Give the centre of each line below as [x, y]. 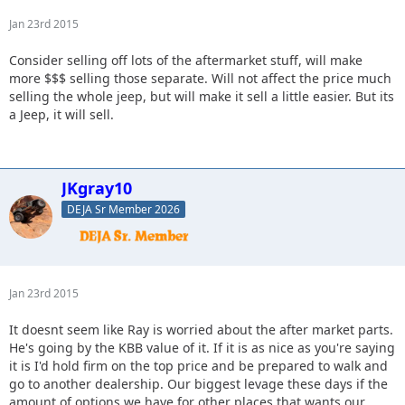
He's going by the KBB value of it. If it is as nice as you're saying [202, 347]
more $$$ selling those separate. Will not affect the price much [200, 78]
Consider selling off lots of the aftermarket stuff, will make [186, 60]
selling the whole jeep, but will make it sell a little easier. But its [202, 96]
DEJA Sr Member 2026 [123, 209]
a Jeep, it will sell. [61, 114]
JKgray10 [97, 188]
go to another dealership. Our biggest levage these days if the [198, 383]
